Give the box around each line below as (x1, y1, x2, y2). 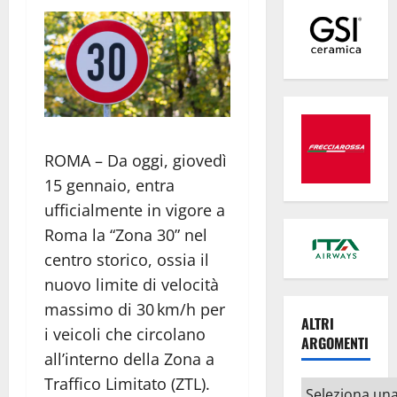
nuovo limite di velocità (44, 273, 219, 295)
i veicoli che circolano (44, 323, 206, 345)
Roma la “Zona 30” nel (44, 223, 207, 245)
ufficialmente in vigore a (44, 198, 225, 221)
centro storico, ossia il (44, 248, 209, 270)
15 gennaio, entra (44, 174, 175, 196)
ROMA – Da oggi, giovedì (44, 149, 227, 171)
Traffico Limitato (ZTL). (44, 372, 210, 394)
